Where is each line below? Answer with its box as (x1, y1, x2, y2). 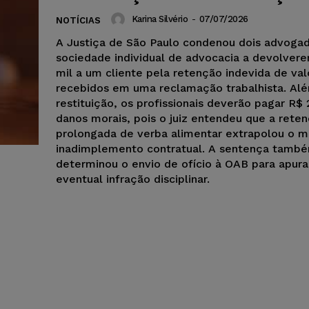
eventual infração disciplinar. (56, 172, 210, 186)
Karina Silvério (131, 14, 188, 24)
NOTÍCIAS (56, 14, 101, 26)
